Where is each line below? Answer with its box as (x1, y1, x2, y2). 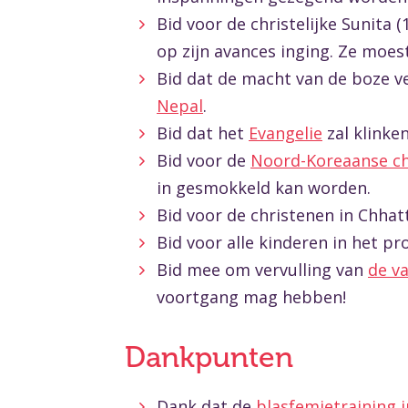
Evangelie (249, 122, 322, 144)
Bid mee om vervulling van (157, 259, 368, 280)
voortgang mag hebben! (157, 286, 346, 308)
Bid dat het (157, 122, 249, 144)
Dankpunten (125, 341, 293, 374)
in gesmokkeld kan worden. (157, 177, 371, 199)
